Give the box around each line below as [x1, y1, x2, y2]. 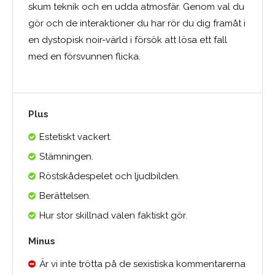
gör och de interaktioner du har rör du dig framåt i [28, 17, 246, 29]
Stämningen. [39, 150, 93, 162]
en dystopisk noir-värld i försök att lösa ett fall [28, 34, 227, 45]
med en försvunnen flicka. [28, 50, 141, 62]
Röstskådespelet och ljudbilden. [39, 170, 180, 182]
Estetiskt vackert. [39, 131, 112, 142]
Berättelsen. [39, 190, 91, 201]
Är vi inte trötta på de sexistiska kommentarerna [39, 258, 246, 269]
